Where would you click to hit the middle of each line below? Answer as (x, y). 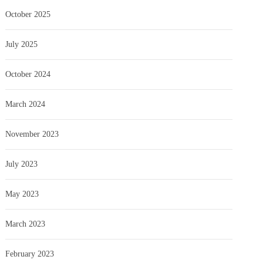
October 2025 (28, 14)
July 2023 (22, 164)
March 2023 (26, 224)
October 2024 (28, 74)
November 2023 (32, 134)
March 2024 (26, 104)
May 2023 (22, 194)
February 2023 (30, 254)
